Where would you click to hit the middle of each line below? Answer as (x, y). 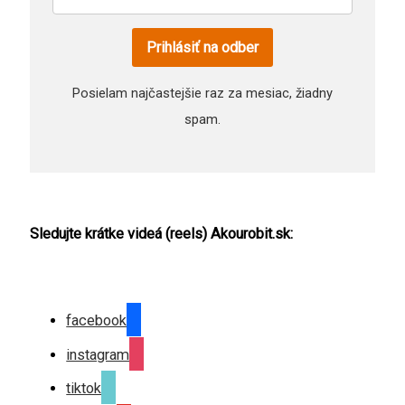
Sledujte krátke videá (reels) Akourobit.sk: (162, 233)
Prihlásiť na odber (202, 48)
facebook (97, 321)
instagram (98, 354)
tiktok (84, 389)
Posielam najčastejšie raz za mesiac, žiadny (202, 94)
